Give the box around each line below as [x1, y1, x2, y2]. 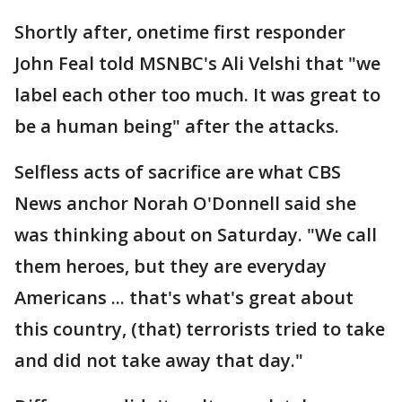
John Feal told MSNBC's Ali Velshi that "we [14, 51, 380, 76]
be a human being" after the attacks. [14, 114, 339, 139]
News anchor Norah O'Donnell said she [14, 191, 356, 216]
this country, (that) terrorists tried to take [14, 317, 385, 342]
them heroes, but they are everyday [14, 254, 327, 279]
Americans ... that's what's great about [14, 285, 354, 310]
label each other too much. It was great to [14, 83, 380, 108]
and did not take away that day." [14, 348, 303, 373]
